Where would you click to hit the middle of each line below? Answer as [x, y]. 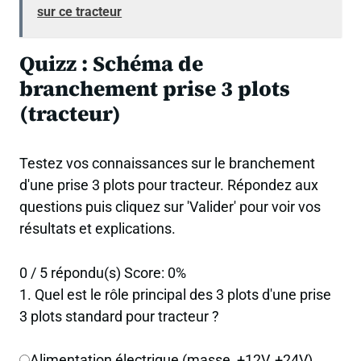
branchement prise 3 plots [155, 89]
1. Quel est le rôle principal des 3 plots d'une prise [175, 294]
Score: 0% [155, 272]
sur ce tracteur [80, 11]
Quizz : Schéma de [111, 64]
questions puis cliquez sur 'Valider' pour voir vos [170, 207]
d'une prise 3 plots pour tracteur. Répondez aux [169, 185]
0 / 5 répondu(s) [70, 272]
